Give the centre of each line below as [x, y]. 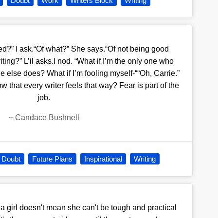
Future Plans [53, 159]
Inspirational [103, 159]
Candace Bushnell [47, 118]
